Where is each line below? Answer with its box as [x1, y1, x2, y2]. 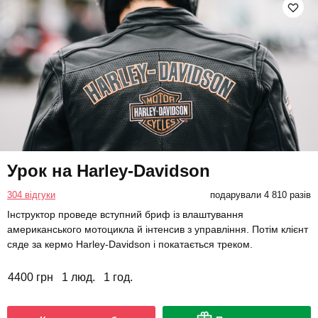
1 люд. [62, 271, 95, 284]
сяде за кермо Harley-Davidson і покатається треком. [7, 238, 253, 251]
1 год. [104, 271, 133, 284]
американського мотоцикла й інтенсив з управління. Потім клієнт [7, 224, 308, 236]
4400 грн [8, 271, 53, 284]
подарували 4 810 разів [209, 190, 311, 201]
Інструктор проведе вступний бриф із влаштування [7, 209, 243, 221]
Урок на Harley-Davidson [7, 161, 210, 181]
